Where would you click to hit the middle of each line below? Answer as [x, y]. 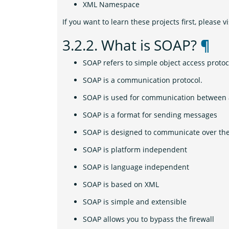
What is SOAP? [151, 45]
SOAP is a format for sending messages [150, 115]
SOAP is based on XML [121, 184]
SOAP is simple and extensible [135, 202]
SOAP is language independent [136, 167]
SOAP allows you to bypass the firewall [148, 219]
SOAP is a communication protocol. [143, 80]
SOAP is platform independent [135, 150]
